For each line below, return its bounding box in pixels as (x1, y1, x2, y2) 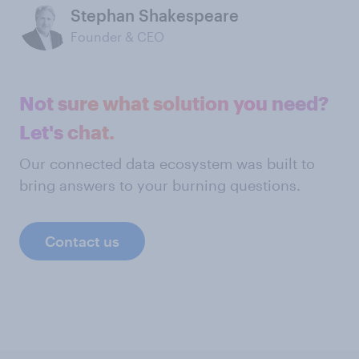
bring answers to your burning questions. (19, 176, 301, 194)
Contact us (45, 232, 119, 250)
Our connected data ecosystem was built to (19, 155, 315, 172)
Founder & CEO (71, 29, 164, 44)
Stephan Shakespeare (71, 6, 239, 25)
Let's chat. (19, 120, 115, 143)
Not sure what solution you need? (19, 91, 329, 115)
